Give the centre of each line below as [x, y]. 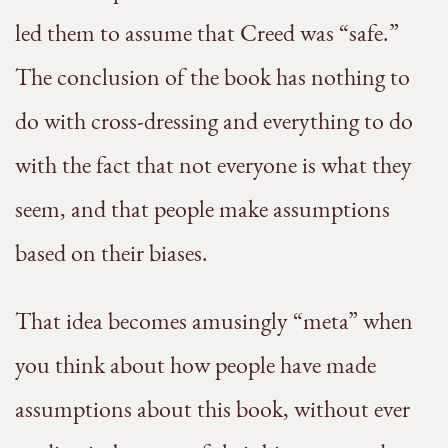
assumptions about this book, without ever [212, 409]
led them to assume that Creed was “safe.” [207, 33]
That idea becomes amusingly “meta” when [214, 321]
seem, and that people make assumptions [202, 209]
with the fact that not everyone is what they [213, 165]
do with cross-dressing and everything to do [214, 121]
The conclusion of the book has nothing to [212, 77]
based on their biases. [111, 253]
